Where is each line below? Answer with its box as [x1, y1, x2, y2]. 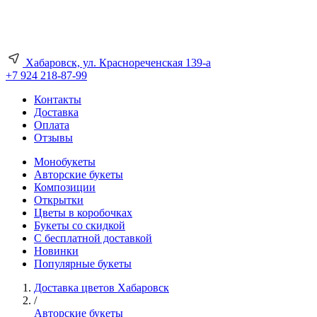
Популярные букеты [34, 258, 132, 270]
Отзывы [34, 132, 73, 144]
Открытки [34, 194, 83, 206]
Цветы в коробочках [34, 207, 132, 219]
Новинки [34, 245, 79, 257]
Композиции [34, 181, 96, 193]
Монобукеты [34, 156, 96, 168]
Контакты [34, 93, 81, 105]
